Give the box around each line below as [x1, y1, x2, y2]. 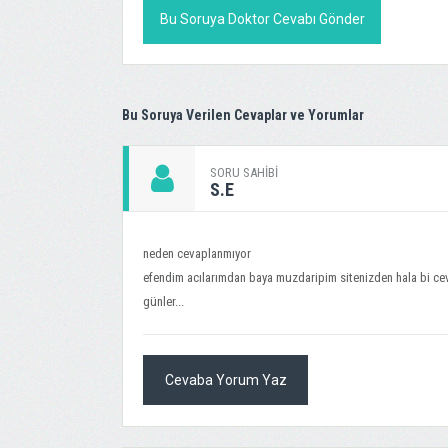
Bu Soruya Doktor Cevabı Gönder [159, 11, 365, 27]
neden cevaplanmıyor [143, 246, 251, 261]
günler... [143, 294, 184, 309]
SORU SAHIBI [210, 165, 278, 180]
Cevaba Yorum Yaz [164, 372, 287, 388]
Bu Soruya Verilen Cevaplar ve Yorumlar [122, 107, 364, 123]
